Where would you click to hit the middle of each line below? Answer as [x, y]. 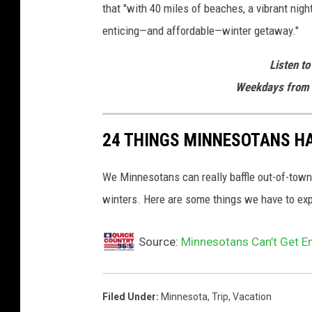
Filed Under [129, 297]
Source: [158, 242]
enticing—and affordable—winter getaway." [201, 30]
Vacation [252, 297]
